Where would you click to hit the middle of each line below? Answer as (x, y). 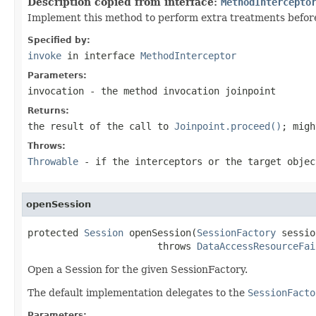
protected (56, 232)
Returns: (48, 110)
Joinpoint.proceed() (228, 126)
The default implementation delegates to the (138, 292)
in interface (101, 55)
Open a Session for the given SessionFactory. (138, 269)
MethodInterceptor (188, 55)
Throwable (53, 161)
